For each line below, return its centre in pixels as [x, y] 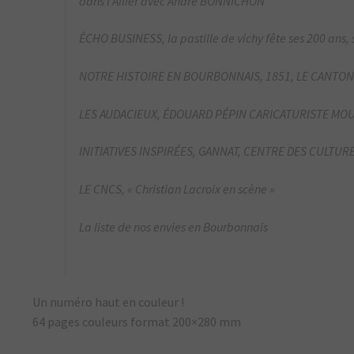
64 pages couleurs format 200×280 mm [137, 321]
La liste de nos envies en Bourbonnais [174, 226]
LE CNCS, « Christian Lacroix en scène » [177, 188]
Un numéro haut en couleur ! [109, 301]
